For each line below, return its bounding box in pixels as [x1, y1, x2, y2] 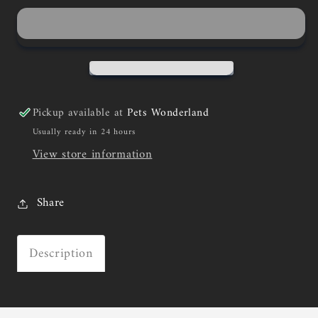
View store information [32, 143, 153, 165]
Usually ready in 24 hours [32, 124, 136, 140]
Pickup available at [32, 102, 128, 123]
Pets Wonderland [127, 102, 209, 123]
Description [29, 243, 93, 265]
